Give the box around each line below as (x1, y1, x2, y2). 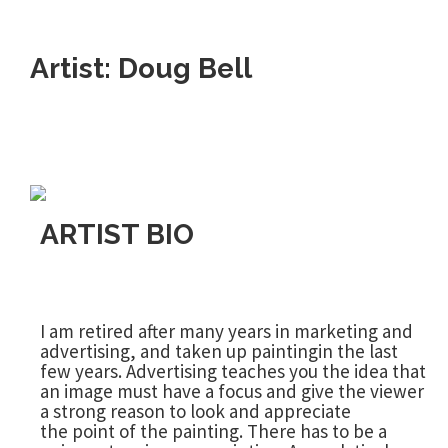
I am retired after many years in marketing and (40, 319, 413, 344)
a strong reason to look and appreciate (40, 399, 351, 424)
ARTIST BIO (40, 218, 194, 252)
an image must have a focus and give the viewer (40, 379, 424, 404)
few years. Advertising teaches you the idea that (40, 359, 426, 384)
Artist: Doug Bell (30, 52, 252, 86)
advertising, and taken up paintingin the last (40, 339, 398, 364)
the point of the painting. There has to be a (40, 419, 387, 444)
